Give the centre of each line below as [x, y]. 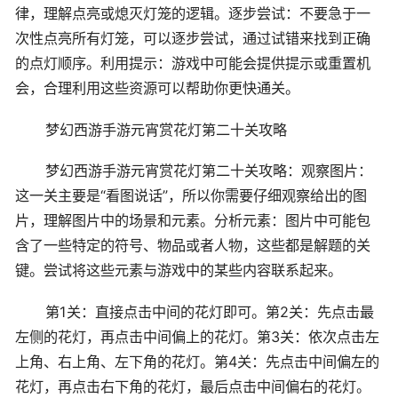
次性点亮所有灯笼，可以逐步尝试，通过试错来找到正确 [193, 39]
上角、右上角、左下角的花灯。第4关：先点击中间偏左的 [197, 362]
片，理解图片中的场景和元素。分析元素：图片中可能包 [193, 221]
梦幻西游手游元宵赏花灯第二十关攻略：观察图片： [208, 171]
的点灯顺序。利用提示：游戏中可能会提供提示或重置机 [193, 64]
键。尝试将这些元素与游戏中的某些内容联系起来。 [179, 271]
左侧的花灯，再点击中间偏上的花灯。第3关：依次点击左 [197, 337]
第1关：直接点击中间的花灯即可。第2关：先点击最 [209, 312]
